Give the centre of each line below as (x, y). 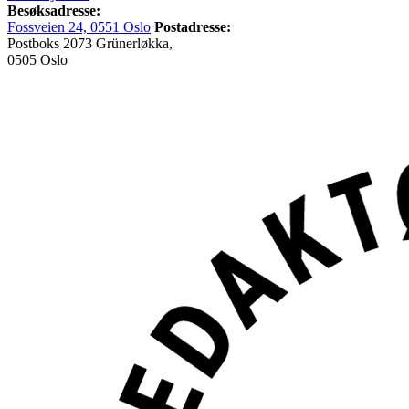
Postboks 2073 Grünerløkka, (90, 43)
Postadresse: (193, 26)
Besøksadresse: (54, 10)
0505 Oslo (37, 59)
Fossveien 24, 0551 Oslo (79, 26)
